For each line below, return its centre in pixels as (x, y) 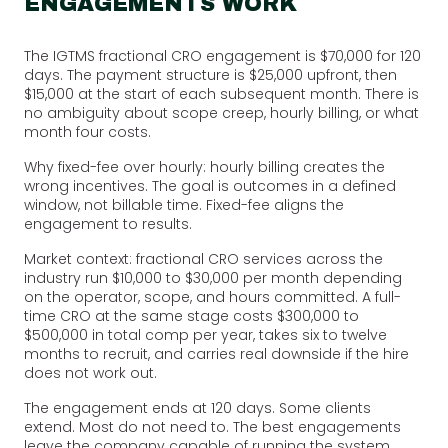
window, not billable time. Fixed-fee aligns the (184, 204)
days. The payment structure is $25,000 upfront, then (210, 74)
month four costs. (87, 131)
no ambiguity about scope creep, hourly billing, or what (221, 112)
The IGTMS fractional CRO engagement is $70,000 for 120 (222, 55)
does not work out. (90, 372)
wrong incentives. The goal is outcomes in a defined (210, 185)
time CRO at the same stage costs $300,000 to (191, 315)
